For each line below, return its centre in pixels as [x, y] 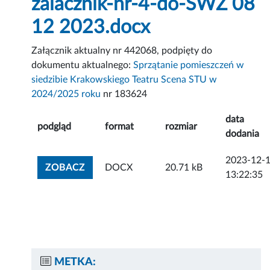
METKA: [75, 262]
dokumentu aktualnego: [83, 65]
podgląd [55, 127]
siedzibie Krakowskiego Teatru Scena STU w [124, 80]
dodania [243, 134]
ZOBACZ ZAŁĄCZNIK [133, 167]
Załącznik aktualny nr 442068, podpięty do [122, 51]
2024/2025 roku [66, 94]
